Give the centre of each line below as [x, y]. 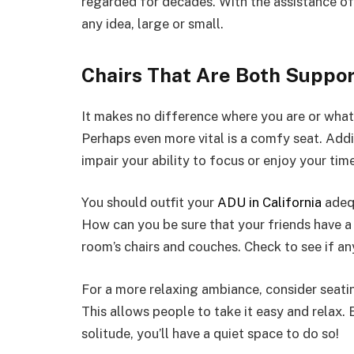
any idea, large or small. [153, 23]
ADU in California [269, 203]
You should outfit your [149, 203]
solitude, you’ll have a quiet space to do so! [210, 333]
